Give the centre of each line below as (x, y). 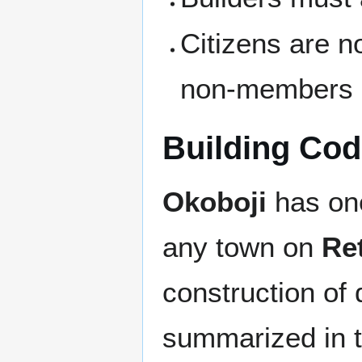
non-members (267, 89)
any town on (242, 247)
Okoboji (215, 202)
